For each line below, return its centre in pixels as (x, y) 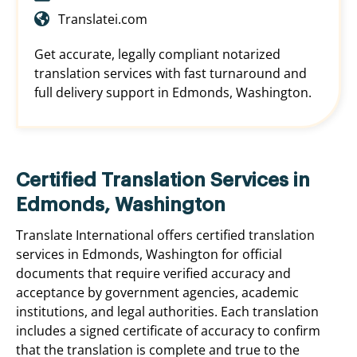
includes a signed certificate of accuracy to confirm (168, 331)
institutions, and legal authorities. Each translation (167, 312)
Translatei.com (103, 20)
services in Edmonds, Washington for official (149, 255)
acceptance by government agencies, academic (157, 293)
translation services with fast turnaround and (171, 74)
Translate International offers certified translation (165, 235)
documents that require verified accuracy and (153, 274)
